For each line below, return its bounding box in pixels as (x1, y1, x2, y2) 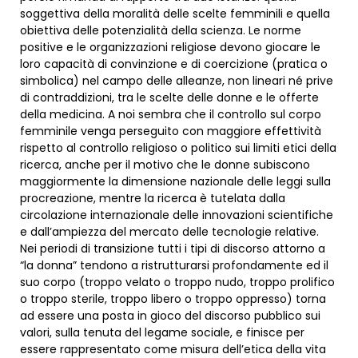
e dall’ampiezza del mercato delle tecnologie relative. (20, 224, 319, 241)
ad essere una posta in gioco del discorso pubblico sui (20, 308, 320, 324)
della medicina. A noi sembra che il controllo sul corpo (20, 106, 321, 123)
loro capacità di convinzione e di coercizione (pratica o (20, 56, 328, 73)
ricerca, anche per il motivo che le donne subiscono (20, 157, 310, 173)
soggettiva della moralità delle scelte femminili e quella (20, 6, 330, 22)
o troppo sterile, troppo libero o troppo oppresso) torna (20, 291, 326, 308)
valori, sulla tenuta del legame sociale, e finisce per (20, 324, 304, 341)
